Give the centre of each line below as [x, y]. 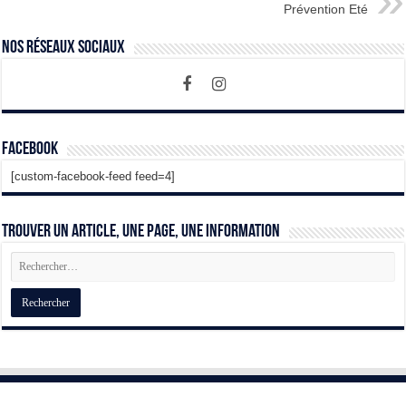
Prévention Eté [325, 10]
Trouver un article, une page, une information [141, 232]
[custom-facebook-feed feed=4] [93, 177]
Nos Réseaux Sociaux [64, 48]
